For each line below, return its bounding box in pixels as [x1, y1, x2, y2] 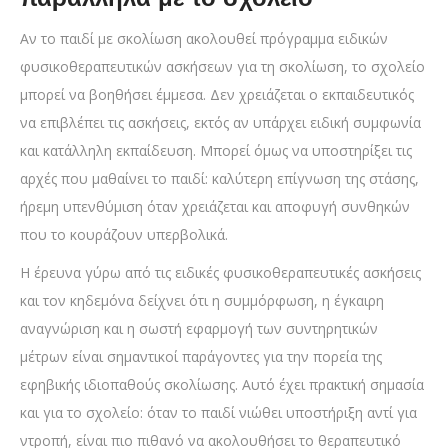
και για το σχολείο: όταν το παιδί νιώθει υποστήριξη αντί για [20, 403, 417, 423]
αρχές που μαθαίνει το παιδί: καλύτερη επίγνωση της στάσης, [20, 169, 419, 189]
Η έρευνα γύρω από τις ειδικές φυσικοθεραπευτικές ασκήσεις [20, 263, 421, 283]
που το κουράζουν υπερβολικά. [20, 225, 228, 245]
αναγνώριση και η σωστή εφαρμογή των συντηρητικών [20, 319, 378, 339]
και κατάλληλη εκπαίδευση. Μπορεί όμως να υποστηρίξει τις [20, 141, 412, 161]
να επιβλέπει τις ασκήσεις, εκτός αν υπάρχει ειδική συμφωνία [20, 113, 421, 133]
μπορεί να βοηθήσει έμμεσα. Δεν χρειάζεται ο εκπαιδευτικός [20, 85, 414, 105]
